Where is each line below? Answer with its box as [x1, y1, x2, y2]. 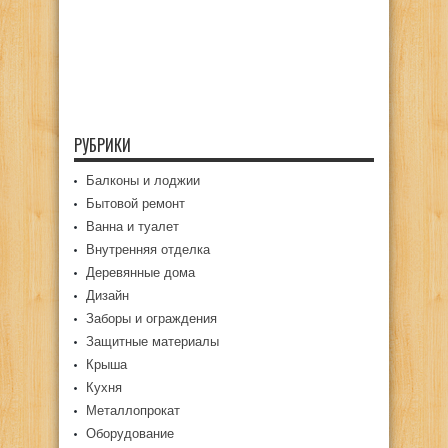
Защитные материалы [86, 334, 219, 349]
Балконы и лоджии [86, 173, 200, 188]
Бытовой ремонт [86, 196, 185, 211]
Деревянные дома [86, 265, 195, 280]
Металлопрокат [86, 403, 180, 418]
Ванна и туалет [86, 219, 179, 234]
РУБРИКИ [74, 133, 131, 157]
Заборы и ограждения [86, 311, 217, 326]
